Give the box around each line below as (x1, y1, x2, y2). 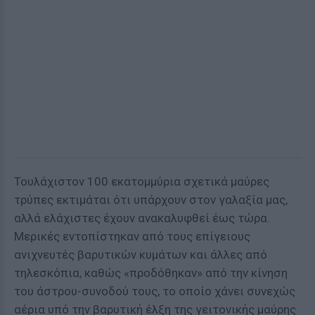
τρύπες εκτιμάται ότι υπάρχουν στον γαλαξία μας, (14, 193, 288, 207)
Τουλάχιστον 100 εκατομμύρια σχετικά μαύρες (14, 174, 269, 188)
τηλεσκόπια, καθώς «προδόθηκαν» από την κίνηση (14, 266, 288, 280)
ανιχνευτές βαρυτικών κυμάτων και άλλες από (14, 247, 267, 262)
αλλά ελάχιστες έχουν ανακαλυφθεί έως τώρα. (14, 211, 270, 225)
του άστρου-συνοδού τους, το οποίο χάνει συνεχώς (14, 284, 295, 298)
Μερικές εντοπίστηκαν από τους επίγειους (14, 229, 250, 243)
